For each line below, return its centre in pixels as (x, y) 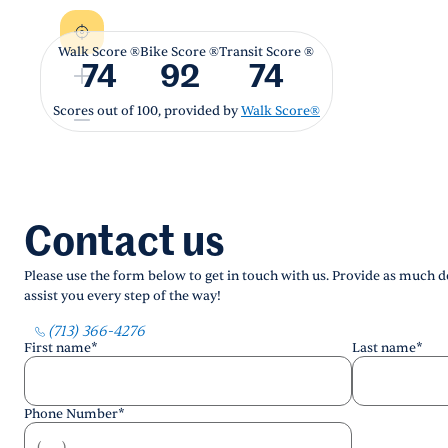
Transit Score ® (267, 51)
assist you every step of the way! (122, 296)
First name (57, 348)
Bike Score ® (180, 51)
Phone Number (71, 414)
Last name (384, 348)
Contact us (124, 244)
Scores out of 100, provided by (146, 110)
